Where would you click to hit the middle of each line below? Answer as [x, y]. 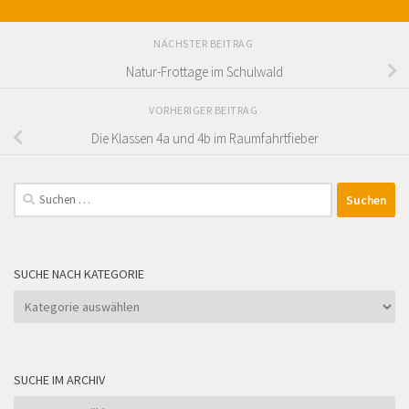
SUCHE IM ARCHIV [59, 380]
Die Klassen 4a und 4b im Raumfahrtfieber [204, 138]
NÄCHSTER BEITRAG [204, 44]
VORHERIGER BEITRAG [204, 110]
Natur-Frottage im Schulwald [204, 71]
